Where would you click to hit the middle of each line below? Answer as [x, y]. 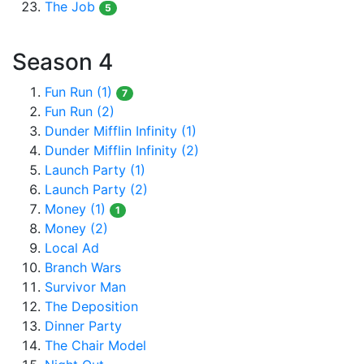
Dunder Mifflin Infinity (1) [121, 131]
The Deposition [91, 306]
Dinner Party [83, 326]
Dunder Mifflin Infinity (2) [122, 150]
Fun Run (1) [78, 92]
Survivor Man [85, 287]
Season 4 [63, 62]
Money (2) [76, 228]
